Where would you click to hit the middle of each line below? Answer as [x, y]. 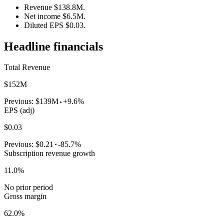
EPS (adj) [19, 110]
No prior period [28, 187]
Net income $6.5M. [55, 16]
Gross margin [25, 196]
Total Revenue [27, 67]
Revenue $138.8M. [54, 7]
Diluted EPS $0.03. [55, 25]
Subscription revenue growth [49, 153]
